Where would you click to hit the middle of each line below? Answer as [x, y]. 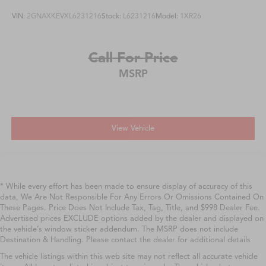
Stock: [112, 16]
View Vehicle [133, 128]
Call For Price [133, 58]
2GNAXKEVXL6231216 [64, 16]
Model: [168, 16]
